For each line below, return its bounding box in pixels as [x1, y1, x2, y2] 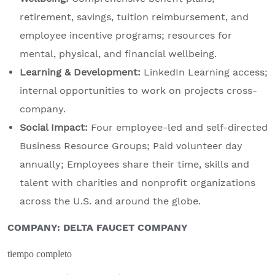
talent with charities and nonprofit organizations [20, 177, 255, 189]
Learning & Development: [20, 66, 141, 79]
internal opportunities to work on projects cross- [20, 85, 257, 97]
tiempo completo [7, 249, 72, 260]
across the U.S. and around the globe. [20, 195, 201, 207]
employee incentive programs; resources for [20, 29, 232, 42]
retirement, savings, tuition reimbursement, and [20, 11, 249, 23]
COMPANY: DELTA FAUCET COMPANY [7, 222, 188, 234]
